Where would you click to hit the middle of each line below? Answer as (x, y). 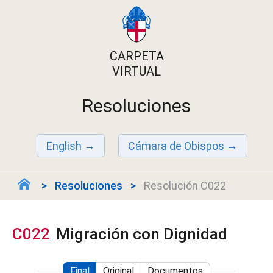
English (64, 145)
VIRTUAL (136, 71)
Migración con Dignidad (142, 234)
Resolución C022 (185, 186)
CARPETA (136, 56)
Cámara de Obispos (176, 145)
